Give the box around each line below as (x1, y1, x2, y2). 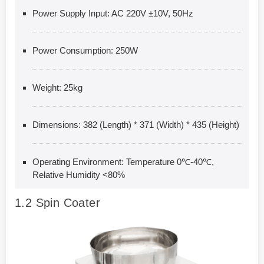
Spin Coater (35, 196, 101, 209)
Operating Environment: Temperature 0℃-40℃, (32, 156, 214, 167)
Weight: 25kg (32, 82, 82, 93)
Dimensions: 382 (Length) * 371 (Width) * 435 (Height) (32, 119, 239, 130)
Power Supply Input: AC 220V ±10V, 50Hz (32, 8, 193, 18)
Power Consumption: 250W (32, 45, 138, 55)
